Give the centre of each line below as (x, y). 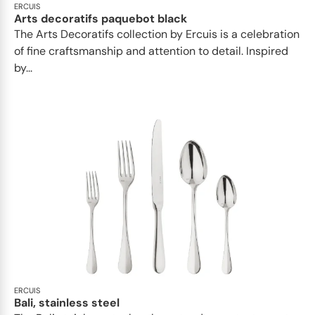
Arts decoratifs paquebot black (101, 18)
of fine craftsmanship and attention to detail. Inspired (151, 51)
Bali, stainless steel (67, 302)
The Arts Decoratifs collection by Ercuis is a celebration (157, 34)
